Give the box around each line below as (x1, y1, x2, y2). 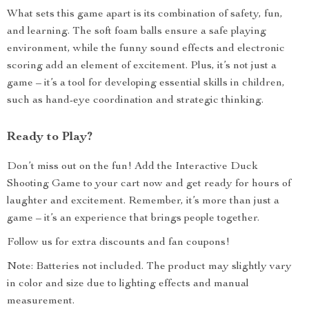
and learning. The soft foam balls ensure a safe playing (7, 26, 266, 37)
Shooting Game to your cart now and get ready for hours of (7, 179, 291, 190)
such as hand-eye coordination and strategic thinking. (7, 95, 263, 106)
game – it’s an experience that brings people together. (7, 213, 259, 224)
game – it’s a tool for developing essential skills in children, (7, 78, 285, 89)
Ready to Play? (7, 131, 92, 143)
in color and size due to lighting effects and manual (7, 279, 249, 290)
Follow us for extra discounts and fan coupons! (7, 237, 230, 248)
